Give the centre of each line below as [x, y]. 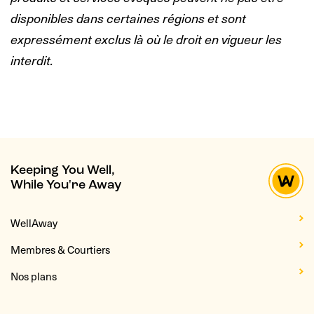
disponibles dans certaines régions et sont [128, 18]
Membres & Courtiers [60, 249]
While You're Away [66, 185]
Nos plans [34, 276]
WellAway [34, 223]
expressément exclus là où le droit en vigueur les [146, 39]
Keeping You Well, [63, 170]
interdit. [32, 60]
